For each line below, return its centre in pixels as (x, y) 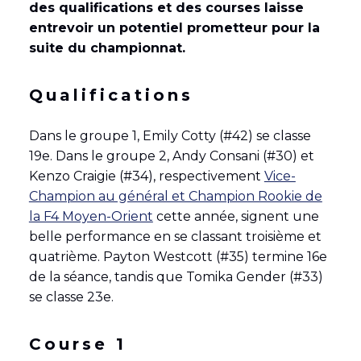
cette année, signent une (236, 216)
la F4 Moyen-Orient (91, 216)
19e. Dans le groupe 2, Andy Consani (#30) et (171, 156)
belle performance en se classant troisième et (175, 236)
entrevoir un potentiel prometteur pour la (174, 27)
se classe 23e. (71, 297)
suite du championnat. (107, 48)
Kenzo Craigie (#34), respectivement (146, 176)
